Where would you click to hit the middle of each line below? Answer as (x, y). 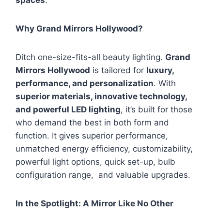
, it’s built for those (156, 110)
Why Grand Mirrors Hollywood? (79, 29)
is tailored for (118, 70)
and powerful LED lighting (68, 110)
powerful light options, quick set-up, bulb (95, 162)
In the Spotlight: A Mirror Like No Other (94, 204)
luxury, (160, 70)
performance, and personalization (85, 84)
